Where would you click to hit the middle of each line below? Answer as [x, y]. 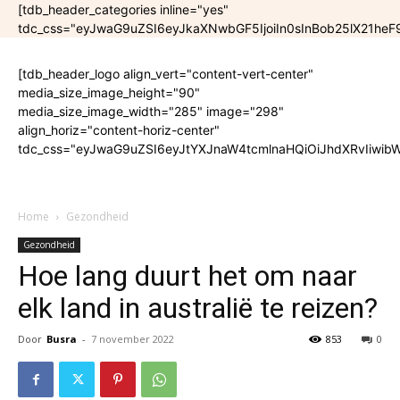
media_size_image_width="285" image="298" [151, 111]
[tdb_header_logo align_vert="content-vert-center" [166, 74]
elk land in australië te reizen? [198, 308]
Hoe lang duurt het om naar [187, 276]
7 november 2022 [133, 339]
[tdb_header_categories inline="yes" [123, 9]
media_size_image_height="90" [109, 92]
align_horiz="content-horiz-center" [119, 130]
